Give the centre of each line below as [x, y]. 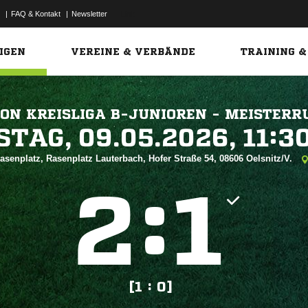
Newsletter [89, 14]
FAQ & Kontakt [36, 14]
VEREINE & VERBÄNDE [133, 52]
